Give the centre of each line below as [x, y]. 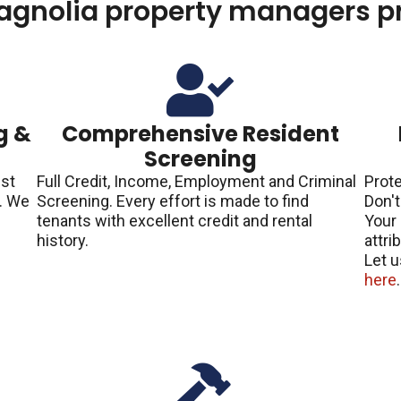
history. [62, 240]
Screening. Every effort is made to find [172, 200]
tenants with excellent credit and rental [174, 220]
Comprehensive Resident [200, 133]
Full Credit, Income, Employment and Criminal [196, 181]
